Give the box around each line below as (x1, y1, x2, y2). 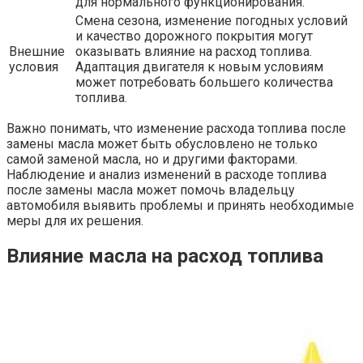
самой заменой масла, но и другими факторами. (6, 151, 297, 167)
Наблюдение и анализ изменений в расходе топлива (6, 166, 327, 182)
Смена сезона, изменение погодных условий (75, 12, 348, 28)
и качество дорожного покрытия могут (75, 28, 313, 44)
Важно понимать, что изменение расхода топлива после (6, 120, 346, 136)
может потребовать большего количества (75, 74, 333, 90)
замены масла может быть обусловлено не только (6, 135, 318, 152)
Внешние (9, 43, 65, 59)
